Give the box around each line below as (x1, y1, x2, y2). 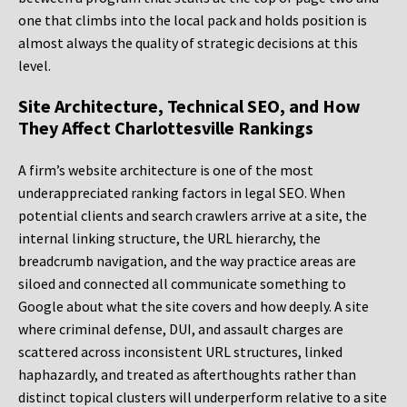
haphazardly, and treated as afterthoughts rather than (18, 365, 356, 384)
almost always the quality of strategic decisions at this (18, 34, 358, 53)
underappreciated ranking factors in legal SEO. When (18, 184, 345, 203)
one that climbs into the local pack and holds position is (18, 11, 367, 30)
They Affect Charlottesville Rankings (18, 116, 313, 140)
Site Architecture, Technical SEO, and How (18, 94, 361, 118)
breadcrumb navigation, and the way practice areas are (18, 252, 356, 271)
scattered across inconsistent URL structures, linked (18, 342, 342, 362)
